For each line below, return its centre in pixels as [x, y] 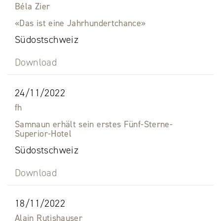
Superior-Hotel [43, 134]
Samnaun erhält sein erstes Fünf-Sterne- [94, 125]
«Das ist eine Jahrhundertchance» [80, 23]
